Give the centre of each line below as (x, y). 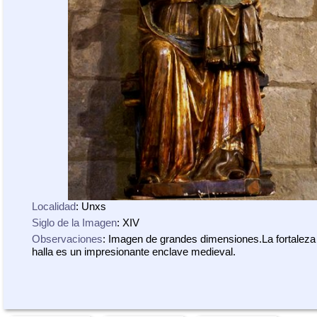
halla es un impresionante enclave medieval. (134, 252)
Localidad (54, 206)
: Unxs (91, 206)
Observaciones (67, 239)
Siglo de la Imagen (74, 223)
